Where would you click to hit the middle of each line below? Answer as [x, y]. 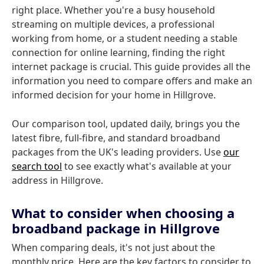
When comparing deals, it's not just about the [113, 247]
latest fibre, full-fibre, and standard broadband [116, 138]
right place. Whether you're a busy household [113, 10]
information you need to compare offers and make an [132, 81]
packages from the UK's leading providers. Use [118, 152]
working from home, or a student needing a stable [125, 38]
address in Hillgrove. [57, 180]
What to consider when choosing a [123, 213]
